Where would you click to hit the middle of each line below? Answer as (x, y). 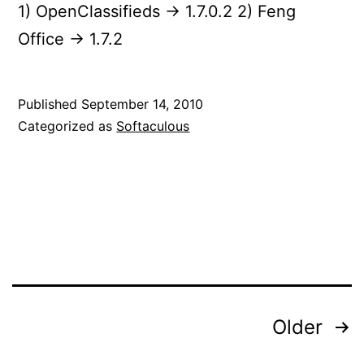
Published (50, 104)
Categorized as (67, 126)
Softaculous (153, 126)
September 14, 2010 (143, 104)
